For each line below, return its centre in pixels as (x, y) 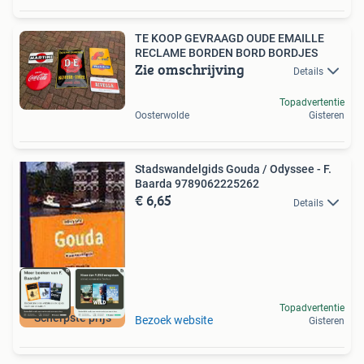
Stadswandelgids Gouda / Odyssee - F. (233, 169)
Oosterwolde (162, 116)
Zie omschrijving (190, 70)
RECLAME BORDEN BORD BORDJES (226, 53)
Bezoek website (174, 320)
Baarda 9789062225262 (197, 184)
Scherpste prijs (72, 317)
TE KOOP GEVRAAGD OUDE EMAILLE (230, 39)
